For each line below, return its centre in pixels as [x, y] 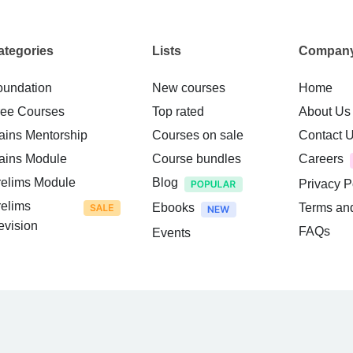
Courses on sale [197, 135]
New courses [188, 87]
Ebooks [173, 207]
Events [171, 232]
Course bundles [196, 158]
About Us [325, 111]
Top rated [178, 111]
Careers [321, 158]
